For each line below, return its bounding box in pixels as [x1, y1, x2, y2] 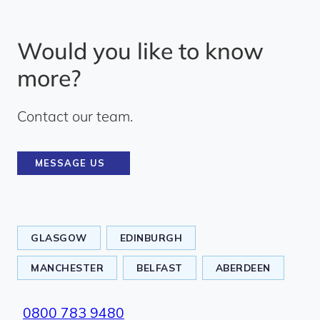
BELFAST [136, 261, 183, 274]
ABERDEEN [215, 261, 271, 274]
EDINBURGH [119, 231, 182, 244]
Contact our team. [17, 107, 133, 125]
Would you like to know [17, 36, 264, 65]
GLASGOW [31, 231, 87, 244]
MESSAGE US [35, 157, 105, 169]
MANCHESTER [31, 261, 104, 274]
